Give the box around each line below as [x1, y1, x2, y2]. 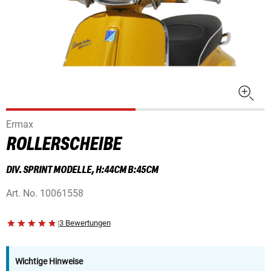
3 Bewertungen [59, 218, 111, 228]
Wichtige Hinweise [15, 256, 83, 267]
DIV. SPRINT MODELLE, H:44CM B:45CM [6, 165, 158, 176]
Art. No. [6, 188, 38, 200]
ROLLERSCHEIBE [6, 135, 121, 155]
